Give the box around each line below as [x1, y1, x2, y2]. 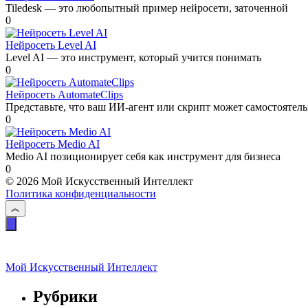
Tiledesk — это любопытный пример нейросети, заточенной [5, 2, 288, 14]
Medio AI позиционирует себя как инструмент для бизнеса [5, 151, 280, 163]
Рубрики [33, 287, 98, 306]
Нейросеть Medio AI [5, 138, 100, 151]
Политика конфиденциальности [5, 188, 156, 200]
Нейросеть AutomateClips [5, 89, 123, 101]
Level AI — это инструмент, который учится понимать [5, 52, 261, 64]
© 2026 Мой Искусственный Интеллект [5, 175, 193, 188]
